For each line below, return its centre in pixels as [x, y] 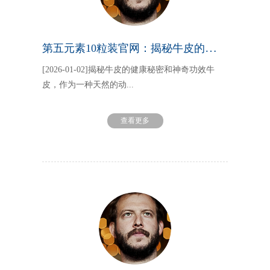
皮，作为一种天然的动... [88, 84]
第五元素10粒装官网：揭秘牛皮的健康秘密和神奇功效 [211, 47]
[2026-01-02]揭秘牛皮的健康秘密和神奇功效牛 [129, 69]
